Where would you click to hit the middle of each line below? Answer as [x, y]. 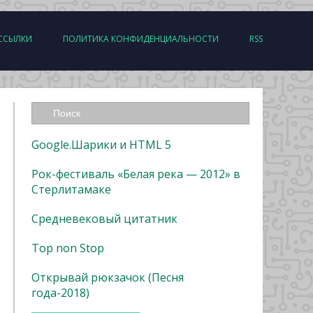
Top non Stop [68, 248]
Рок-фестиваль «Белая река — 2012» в [136, 174]
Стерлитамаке [71, 189]
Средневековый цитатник [104, 219]
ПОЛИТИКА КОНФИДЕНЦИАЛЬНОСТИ [141, 39]
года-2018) [60, 293]
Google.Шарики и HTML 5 [101, 145]
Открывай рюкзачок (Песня [108, 277]
